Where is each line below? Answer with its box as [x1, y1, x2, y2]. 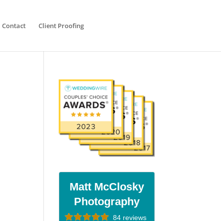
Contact [1, 21, 26, 30]
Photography [74, 195, 140, 208]
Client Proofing [38, 21, 84, 30]
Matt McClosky [69, 181, 144, 193]
